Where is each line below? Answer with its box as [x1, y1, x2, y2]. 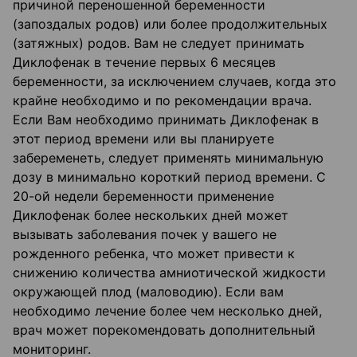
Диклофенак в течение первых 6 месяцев [13, 54, 276, 71]
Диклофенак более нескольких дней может [13, 207, 288, 224]
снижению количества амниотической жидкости [13, 265, 326, 281]
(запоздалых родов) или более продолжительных [13, 16, 328, 33]
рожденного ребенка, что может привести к [13, 245, 295, 262]
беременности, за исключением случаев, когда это [13, 73, 336, 90]
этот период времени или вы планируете [13, 131, 274, 147]
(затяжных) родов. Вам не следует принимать [13, 35, 304, 52]
